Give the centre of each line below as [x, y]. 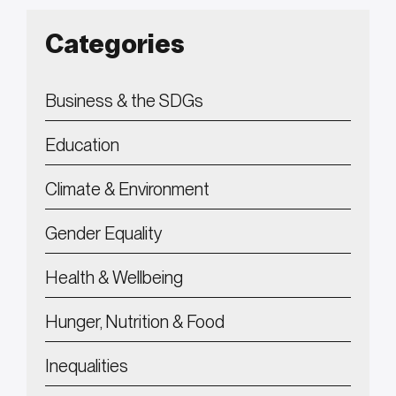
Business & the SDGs [124, 101]
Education [82, 145]
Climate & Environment [127, 190]
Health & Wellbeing [114, 278]
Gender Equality [104, 234]
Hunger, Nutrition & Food [135, 322]
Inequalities [87, 366]
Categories [115, 44]
